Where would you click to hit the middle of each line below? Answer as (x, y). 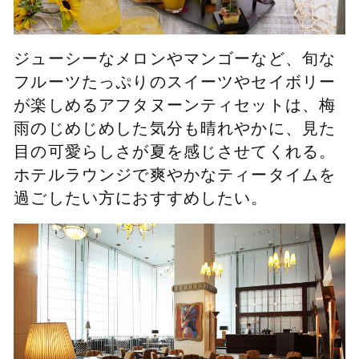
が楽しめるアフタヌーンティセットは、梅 (175, 105)
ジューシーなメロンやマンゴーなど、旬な (175, 59)
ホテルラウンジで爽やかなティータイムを (175, 175)
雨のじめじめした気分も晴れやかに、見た (175, 129)
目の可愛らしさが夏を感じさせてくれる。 (175, 152)
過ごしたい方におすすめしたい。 (141, 198)
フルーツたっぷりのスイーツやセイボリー (175, 82)
